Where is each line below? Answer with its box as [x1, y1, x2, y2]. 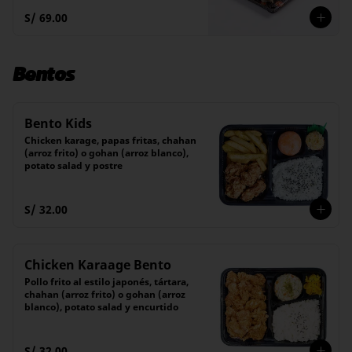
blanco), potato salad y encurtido [24, 300, 178, 313]
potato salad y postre [24, 159, 123, 172]
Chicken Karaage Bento [24, 256, 171, 273]
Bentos [13, 64, 75, 83]
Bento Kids [24, 115, 92, 132]
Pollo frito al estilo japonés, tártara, [24, 275, 189, 288]
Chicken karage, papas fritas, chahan [24, 134, 196, 147]
